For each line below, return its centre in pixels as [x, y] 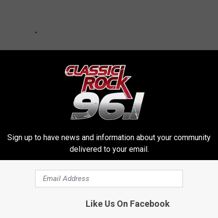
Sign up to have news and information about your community [109, 137]
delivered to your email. [109, 149]
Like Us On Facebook [127, 203]
